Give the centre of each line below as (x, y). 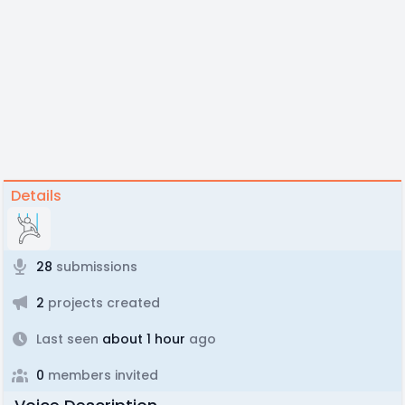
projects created (102, 303)
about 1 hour (142, 339)
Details (36, 196)
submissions (95, 267)
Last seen (67, 339)
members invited (101, 375)
